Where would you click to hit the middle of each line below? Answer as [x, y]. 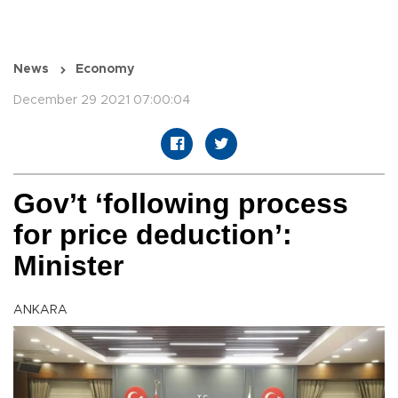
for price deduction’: [153, 235]
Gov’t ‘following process [181, 204]
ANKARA [40, 310]
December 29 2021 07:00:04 [102, 101]
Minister [68, 266]
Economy [105, 70]
